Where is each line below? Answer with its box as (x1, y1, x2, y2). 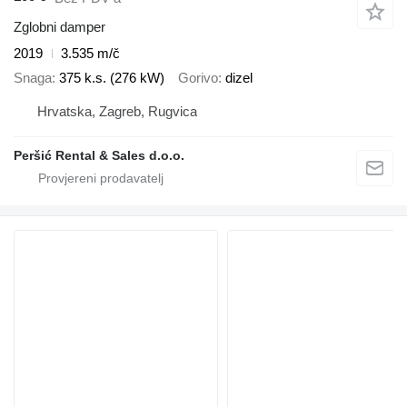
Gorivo (178, 69, 218, 85)
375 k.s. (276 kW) (59, 69, 164, 85)
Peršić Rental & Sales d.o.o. (14, 148, 184, 164)
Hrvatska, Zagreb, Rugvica (37, 104, 197, 120)
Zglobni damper (14, 19, 105, 35)
